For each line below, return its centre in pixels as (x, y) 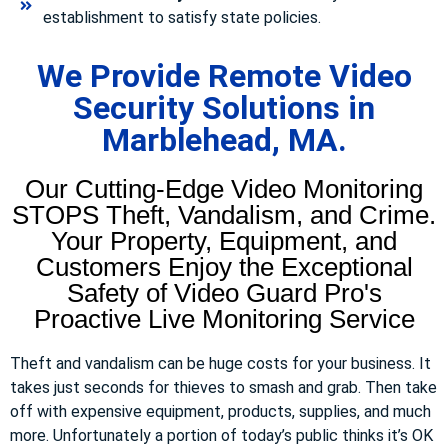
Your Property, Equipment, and (224, 240)
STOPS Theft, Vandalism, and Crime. (224, 214)
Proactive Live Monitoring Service (224, 318)
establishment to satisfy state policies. (181, 17)
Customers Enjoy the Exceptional (224, 266)
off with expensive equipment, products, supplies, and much (220, 411)
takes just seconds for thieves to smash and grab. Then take (223, 387)
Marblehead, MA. (224, 139)
